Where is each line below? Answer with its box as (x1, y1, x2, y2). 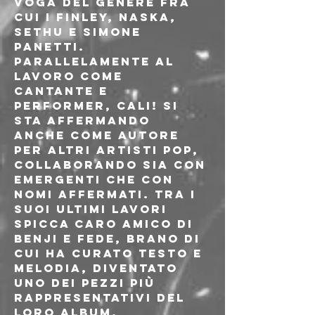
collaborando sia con (14, 157, 211, 172)
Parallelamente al (14, 54, 179, 68)
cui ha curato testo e (14, 246, 207, 260)
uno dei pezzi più (14, 276, 160, 290)
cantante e (14, 84, 113, 98)
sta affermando (14, 113, 155, 127)
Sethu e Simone (14, 25, 146, 39)
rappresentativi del (14, 290, 190, 304)
